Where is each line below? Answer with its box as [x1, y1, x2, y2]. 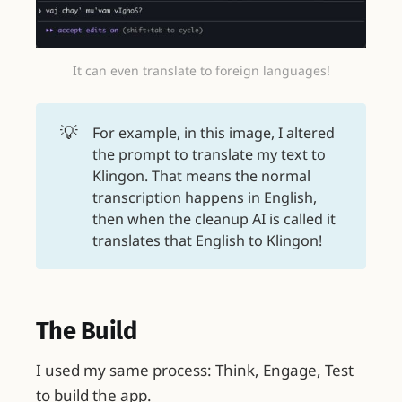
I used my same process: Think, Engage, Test [36, 359, 354, 380]
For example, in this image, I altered [92, 122, 335, 143]
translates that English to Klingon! [92, 230, 322, 250]
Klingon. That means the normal [92, 165, 310, 186]
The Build [36, 317, 137, 346]
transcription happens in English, [92, 187, 317, 207]
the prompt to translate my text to [92, 144, 326, 164]
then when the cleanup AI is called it [92, 208, 336, 229]
